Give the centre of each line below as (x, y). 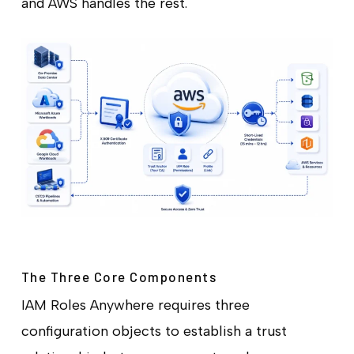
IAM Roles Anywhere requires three (135, 305)
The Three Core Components (119, 276)
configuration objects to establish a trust (154, 331)
